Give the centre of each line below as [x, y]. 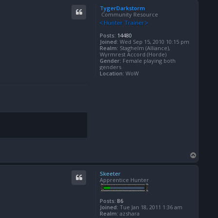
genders [110, 67]
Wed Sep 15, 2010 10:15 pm [154, 42]
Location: [112, 73]
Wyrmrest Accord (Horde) [133, 54]
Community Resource [129, 15]
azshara [129, 213]
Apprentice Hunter [124, 180]
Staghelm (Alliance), [144, 48]
